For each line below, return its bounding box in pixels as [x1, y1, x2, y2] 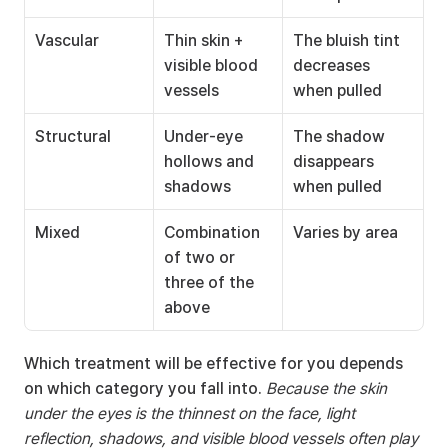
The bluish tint [293, 31, 400, 50]
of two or [164, 248, 235, 267]
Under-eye [164, 127, 243, 146]
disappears [293, 152, 374, 171]
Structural [35, 127, 111, 146]
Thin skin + [164, 31, 243, 50]
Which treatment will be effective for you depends [24, 354, 403, 373]
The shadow [293, 127, 385, 146]
